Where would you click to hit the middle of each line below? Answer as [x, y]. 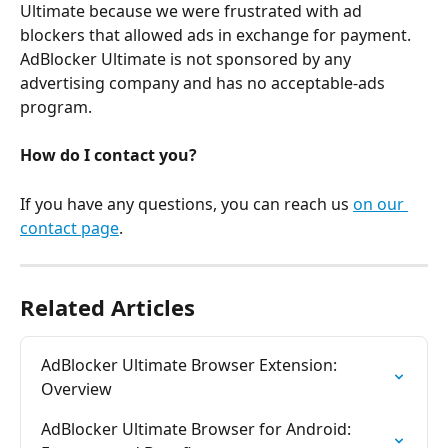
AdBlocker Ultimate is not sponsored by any [187, 58]
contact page [69, 228]
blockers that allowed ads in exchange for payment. [217, 34]
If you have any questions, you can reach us [186, 204]
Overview [76, 389]
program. [56, 106]
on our [380, 204]
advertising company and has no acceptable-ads [204, 82]
